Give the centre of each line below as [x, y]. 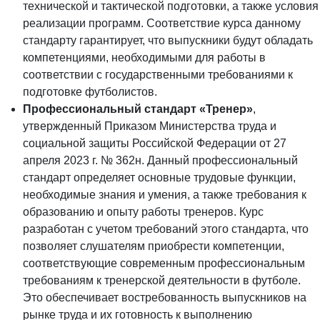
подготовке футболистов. [90, 91]
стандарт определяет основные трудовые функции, [159, 177]
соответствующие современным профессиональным [164, 263]
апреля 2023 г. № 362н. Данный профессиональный [160, 160]
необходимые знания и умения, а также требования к [165, 194]
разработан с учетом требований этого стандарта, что [166, 229]
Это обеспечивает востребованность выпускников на [165, 297]
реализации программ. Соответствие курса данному [162, 23]
